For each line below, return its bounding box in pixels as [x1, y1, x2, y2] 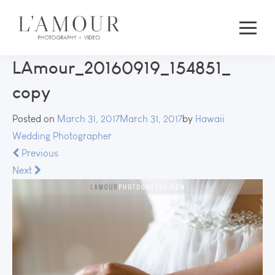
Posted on [12, 113, 57, 125]
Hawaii [195, 113, 225, 125]
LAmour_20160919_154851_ [12, 56, 231, 78]
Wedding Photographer [12, 130, 112, 142]
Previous [19, 147, 58, 159]
